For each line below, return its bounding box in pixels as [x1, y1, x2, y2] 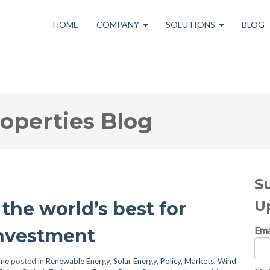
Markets [184, 256, 214, 266]
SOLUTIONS [165, 19, 215, 30]
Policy [160, 256, 181, 266]
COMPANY [96, 19, 139, 30]
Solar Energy [113, 256, 157, 266]
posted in [9, 256, 46, 266]
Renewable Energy [46, 256, 110, 266]
